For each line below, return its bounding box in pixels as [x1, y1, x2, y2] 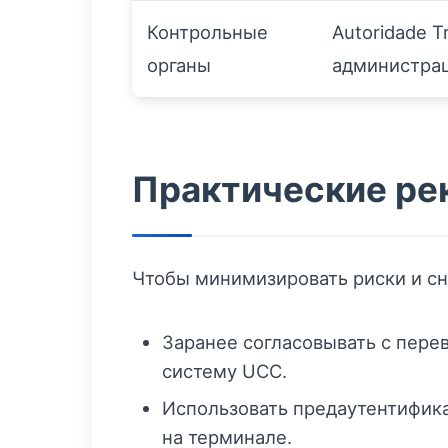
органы [147, 54, 211, 77]
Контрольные [147, 21, 268, 44]
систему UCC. [162, 360, 287, 383]
